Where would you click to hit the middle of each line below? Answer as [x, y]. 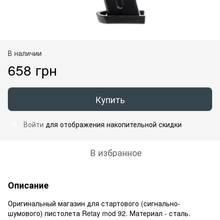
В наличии [25, 53]
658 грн [32, 69]
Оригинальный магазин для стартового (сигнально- [94, 203]
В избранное [116, 152]
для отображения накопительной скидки [113, 124]
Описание [28, 185]
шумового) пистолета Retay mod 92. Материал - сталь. [99, 213]
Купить [110, 99]
